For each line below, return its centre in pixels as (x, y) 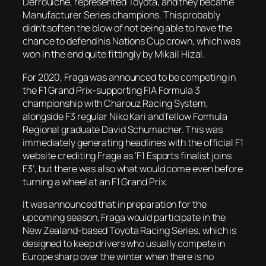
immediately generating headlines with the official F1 (133, 142)
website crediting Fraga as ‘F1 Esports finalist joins (127, 155)
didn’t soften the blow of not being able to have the (127, 28)
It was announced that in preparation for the (115, 204)
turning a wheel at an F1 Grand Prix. (95, 181)
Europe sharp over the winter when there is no (118, 256)
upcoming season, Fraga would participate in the (124, 217)
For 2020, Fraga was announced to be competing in (129, 77)
